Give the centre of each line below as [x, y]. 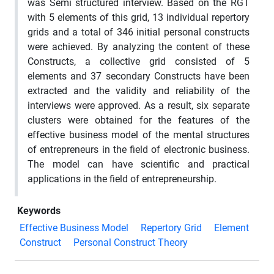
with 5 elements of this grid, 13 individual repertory [139, 17]
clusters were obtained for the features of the [139, 120]
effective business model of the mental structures [139, 135]
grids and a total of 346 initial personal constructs [139, 32]
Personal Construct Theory [135, 242]
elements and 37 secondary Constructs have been [139, 76]
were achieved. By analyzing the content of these [139, 46]
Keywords [39, 210]
